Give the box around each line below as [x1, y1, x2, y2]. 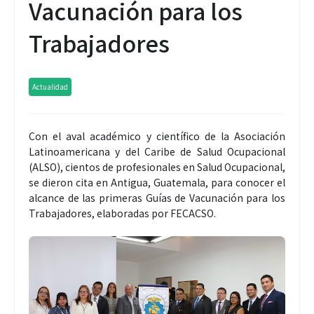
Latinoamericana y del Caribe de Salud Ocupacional [29, 144, 285, 158]
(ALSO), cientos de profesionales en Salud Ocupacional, [29, 159, 285, 174]
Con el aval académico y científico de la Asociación [29, 128, 285, 143]
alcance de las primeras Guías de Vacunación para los [29, 190, 285, 205]
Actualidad [32, 81, 68, 92]
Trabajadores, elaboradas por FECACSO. [29, 205, 216, 220]
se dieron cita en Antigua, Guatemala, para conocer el [29, 175, 285, 189]
